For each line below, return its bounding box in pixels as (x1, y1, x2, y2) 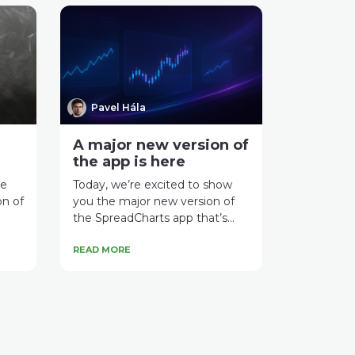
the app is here (73, 152, 185, 170)
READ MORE (73, 243, 131, 255)
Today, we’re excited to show (73, 177, 232, 192)
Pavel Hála (91, 101, 146, 113)
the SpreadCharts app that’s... (73, 210, 235, 225)
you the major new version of (73, 193, 235, 208)
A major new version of (73, 136, 249, 154)
